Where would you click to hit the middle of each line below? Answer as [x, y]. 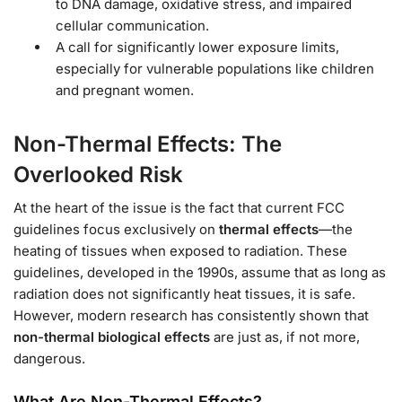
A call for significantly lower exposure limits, [197, 47]
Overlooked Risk [98, 174]
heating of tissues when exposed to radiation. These [180, 250]
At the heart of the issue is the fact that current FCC [179, 207]
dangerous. [49, 358]
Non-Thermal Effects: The [148, 144]
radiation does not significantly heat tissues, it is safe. [184, 293]
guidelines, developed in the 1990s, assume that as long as [200, 272]
